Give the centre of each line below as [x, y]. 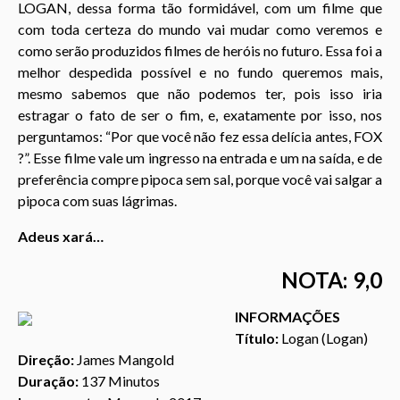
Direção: [46, 360]
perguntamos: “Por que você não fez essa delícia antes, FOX [200, 136]
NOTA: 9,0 [332, 280]
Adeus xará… [61, 236]
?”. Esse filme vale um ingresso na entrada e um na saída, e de [200, 157]
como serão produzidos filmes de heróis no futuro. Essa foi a [200, 50]
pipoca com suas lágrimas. [97, 200]
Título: [256, 338]
